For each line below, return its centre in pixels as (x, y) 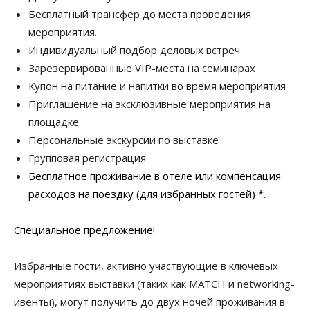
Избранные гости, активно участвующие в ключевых (146, 266)
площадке (54, 122)
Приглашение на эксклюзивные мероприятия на (149, 104)
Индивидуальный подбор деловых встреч (134, 50)
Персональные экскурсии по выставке (124, 140)
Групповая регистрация (87, 158)
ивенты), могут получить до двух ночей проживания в (149, 302)
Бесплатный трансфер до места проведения (140, 14)
